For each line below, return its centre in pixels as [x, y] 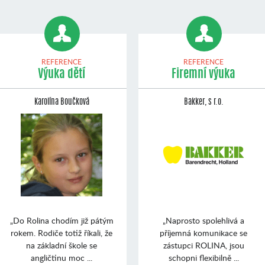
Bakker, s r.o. [203, 102]
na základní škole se [62, 245]
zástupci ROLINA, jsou [203, 245]
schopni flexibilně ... [203, 257]
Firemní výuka [203, 74]
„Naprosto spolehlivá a [203, 220]
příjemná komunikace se [203, 232]
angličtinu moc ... [62, 257]
